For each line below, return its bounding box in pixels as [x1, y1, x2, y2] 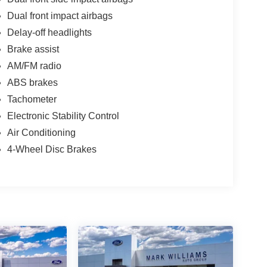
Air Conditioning [7, 127, 76, 138]
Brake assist [7, 44, 59, 54]
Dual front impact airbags [7, 10, 113, 21]
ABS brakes [7, 77, 58, 88]
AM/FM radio [7, 60, 61, 71]
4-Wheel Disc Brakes [7, 144, 97, 154]
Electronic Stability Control [7, 110, 119, 121]
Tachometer [7, 94, 57, 104]
